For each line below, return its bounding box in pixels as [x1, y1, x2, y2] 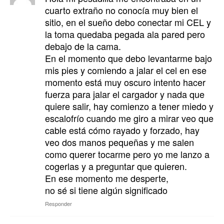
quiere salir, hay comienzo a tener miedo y [45, 99, 213, 113]
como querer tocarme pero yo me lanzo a [45, 147, 209, 161]
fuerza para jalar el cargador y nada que [45, 87, 204, 101]
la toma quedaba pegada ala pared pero [45, 27, 205, 41]
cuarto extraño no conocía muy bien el [45, 3, 198, 17]
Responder [45, 199, 72, 208]
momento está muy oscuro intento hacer [45, 75, 205, 89]
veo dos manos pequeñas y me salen [45, 135, 194, 149]
